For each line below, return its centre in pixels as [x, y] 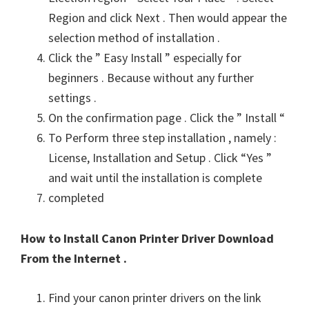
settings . [72, 98]
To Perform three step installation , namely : [162, 138]
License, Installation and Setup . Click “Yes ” [160, 158]
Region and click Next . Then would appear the [168, 18]
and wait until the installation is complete [155, 178]
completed [76, 198]
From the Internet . [74, 258]
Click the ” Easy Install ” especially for [145, 58]
